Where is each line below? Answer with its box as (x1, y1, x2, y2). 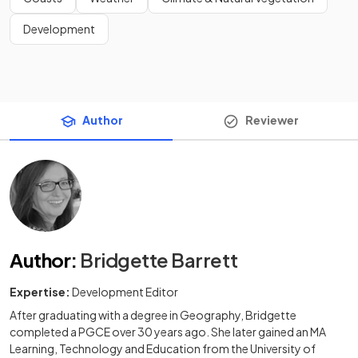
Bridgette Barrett (80, 247, 238, 272)
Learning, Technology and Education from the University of (10, 340, 316, 356)
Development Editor (72, 284, 178, 299)
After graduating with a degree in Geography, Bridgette (10, 307, 296, 322)
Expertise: (10, 284, 70, 299)
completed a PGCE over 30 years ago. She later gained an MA (10, 324, 326, 339)
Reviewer (245, 112, 299, 127)
